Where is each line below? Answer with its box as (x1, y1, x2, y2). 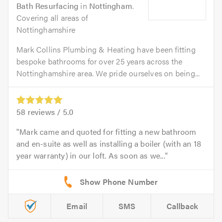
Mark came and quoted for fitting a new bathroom (19, 125, 197, 137)
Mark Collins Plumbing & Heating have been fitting (16, 43, 196, 55)
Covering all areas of (16, 11, 88, 23)
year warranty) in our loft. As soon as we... (16, 149, 165, 161)
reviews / (25, 106, 63, 117)
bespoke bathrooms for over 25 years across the (16, 55, 183, 67)
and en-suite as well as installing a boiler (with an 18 (16, 137, 202, 149)
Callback (166, 200, 199, 212)
